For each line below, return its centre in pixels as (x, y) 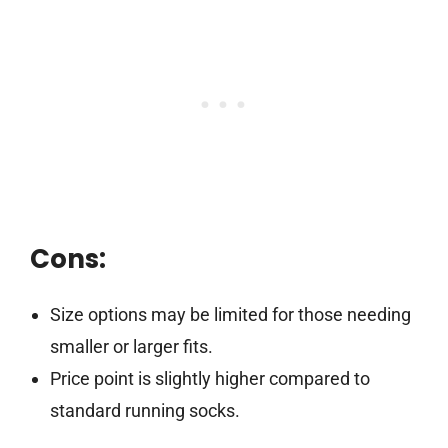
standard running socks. (144, 411)
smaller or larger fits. (131, 347)
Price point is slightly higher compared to (209, 379)
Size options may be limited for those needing (230, 315)
